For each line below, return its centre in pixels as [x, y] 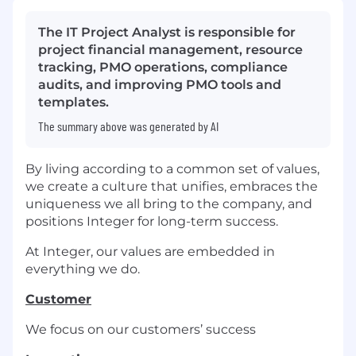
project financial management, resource [170, 50]
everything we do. [83, 269]
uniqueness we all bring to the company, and [169, 204]
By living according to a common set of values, [172, 169]
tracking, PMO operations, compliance [163, 68]
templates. [74, 103]
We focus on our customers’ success [141, 330]
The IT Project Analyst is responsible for [167, 33]
